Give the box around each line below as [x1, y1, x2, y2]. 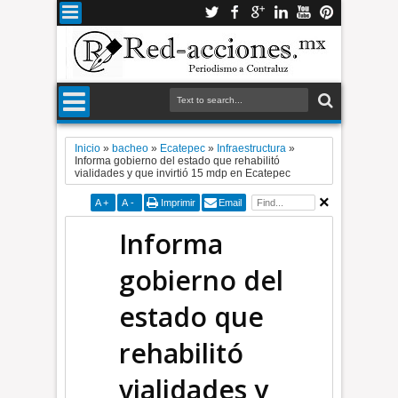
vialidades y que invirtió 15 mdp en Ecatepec [75, 167, 291, 179]
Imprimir [160, 197, 195, 208]
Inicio [75, 142, 101, 155]
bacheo [112, 142, 149, 155]
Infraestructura [217, 142, 287, 155]
